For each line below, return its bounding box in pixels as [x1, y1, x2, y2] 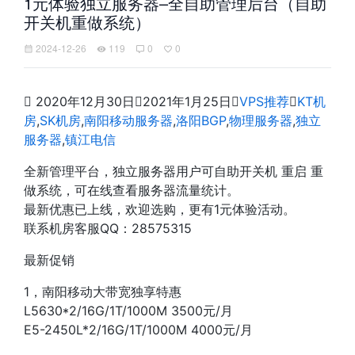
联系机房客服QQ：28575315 [24, 220, 192, 236]
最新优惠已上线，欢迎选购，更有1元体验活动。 [24, 201, 296, 217]
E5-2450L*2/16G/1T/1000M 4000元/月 [24, 322, 253, 338]
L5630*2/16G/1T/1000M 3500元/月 [24, 303, 233, 319]
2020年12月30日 [32, 94, 135, 109]
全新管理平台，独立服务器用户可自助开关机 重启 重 [24, 163, 323, 179]
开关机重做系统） [24, 10, 151, 33]
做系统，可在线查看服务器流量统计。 [24, 182, 239, 198]
